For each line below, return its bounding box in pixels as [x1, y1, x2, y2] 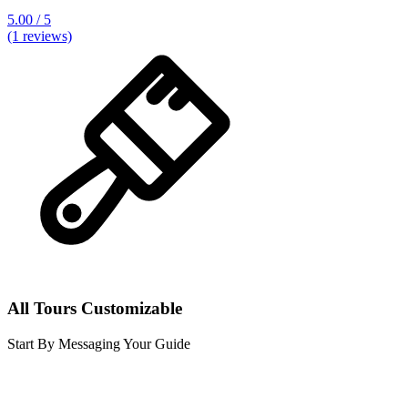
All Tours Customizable [7, 299, 182, 319]
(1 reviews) [7, 28, 72, 45]
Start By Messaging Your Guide [7, 335, 190, 352]
